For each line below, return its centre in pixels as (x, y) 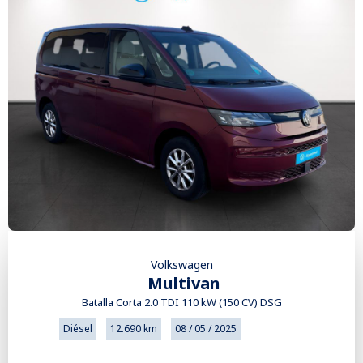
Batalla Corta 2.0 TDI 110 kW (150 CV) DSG (181, 302)
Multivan (184, 283)
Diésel (78, 328)
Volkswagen (181, 264)
